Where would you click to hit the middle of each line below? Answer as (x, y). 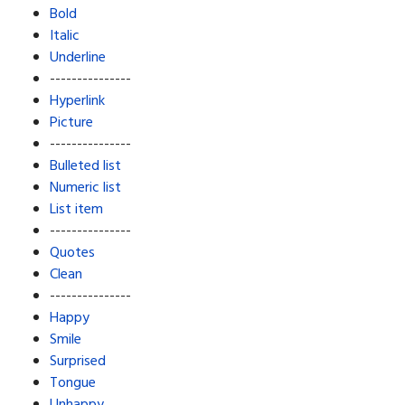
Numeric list (85, 188)
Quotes (72, 254)
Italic (65, 37)
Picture (71, 123)
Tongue (73, 384)
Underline (78, 58)
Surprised (78, 362)
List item (76, 210)
